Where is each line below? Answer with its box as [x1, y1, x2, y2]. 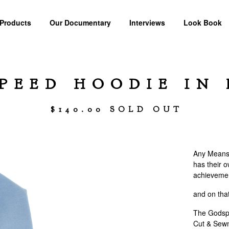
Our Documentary [49, 17, 111, 28]
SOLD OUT [109, 104, 183, 114]
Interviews [129, 17, 165, 28]
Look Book [183, 17, 222, 28]
